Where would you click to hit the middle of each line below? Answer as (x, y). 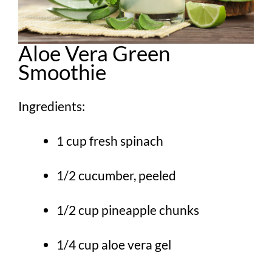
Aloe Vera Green (94, 53)
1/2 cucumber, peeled (116, 175)
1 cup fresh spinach (110, 140)
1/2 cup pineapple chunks (128, 209)
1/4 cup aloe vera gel (114, 244)
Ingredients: (52, 106)
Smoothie (62, 72)
